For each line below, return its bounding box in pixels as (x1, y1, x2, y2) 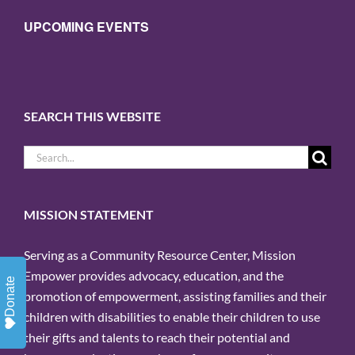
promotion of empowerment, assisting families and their (24, 288, 326, 304)
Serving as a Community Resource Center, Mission (24, 247, 296, 263)
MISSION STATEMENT (24, 207, 154, 223)
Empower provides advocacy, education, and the (24, 268, 284, 284)
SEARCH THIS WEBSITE (24, 109, 161, 124)
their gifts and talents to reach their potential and (24, 330, 290, 345)
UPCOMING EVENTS (24, 17, 149, 36)
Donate (3, 275, 17, 317)
